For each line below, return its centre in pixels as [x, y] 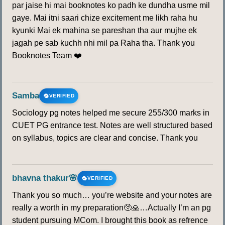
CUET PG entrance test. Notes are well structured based [112, 126]
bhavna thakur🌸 [45, 178]
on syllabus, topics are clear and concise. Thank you [105, 138]
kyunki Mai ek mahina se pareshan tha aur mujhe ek [104, 31]
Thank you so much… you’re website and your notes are [112, 195]
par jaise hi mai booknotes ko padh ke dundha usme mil [111, 6]
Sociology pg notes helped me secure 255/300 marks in [111, 113]
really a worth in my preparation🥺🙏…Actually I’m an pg [111, 208]
